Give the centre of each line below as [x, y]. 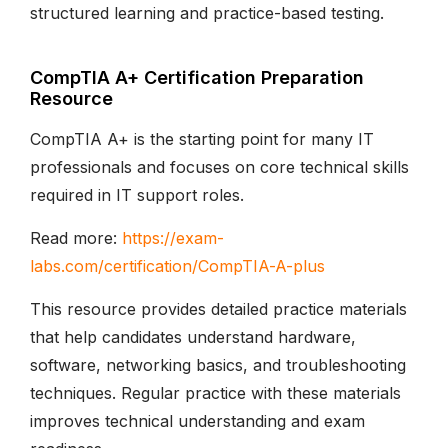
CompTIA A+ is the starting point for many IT [202, 138]
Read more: [76, 237]
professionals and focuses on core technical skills [219, 166]
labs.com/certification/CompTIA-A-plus [177, 265]
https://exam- [173, 237]
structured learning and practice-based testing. [207, 12]
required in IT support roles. [137, 194]
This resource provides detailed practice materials [218, 308]
